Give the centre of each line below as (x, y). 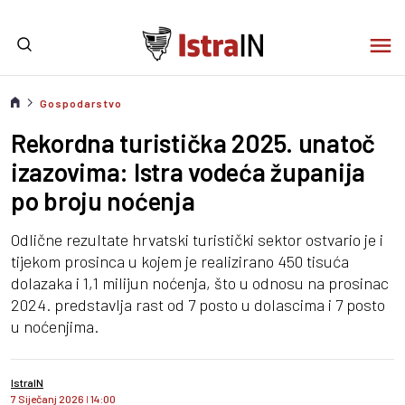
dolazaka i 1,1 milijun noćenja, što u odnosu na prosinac (200, 283)
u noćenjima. (55, 326)
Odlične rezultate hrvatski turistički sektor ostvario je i (197, 240)
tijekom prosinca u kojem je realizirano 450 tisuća (180, 261)
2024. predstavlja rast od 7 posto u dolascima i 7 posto (198, 305)
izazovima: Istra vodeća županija (188, 172)
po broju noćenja (103, 201)
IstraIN (27, 382)
